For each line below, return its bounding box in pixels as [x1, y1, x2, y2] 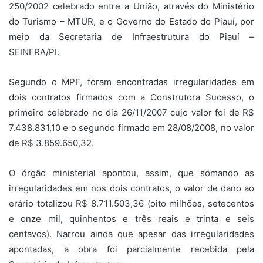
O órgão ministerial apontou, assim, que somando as [9, 167, 254, 178]
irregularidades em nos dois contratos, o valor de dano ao [9, 182, 254, 194]
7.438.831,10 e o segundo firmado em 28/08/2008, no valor [9, 122, 254, 133]
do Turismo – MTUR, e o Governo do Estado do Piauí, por [9, 15, 254, 27]
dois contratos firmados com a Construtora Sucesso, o [9, 91, 254, 103]
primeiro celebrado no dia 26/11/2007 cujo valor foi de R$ [9, 106, 254, 118]
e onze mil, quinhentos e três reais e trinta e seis [9, 213, 254, 224]
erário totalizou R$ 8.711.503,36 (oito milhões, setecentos [9, 197, 254, 209]
